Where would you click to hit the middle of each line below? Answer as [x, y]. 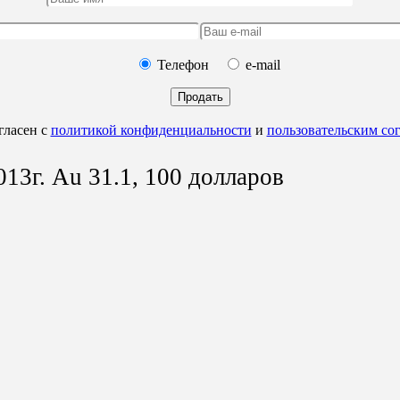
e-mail [262, 64]
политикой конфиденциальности [151, 129]
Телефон [183, 64]
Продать [200, 96]
